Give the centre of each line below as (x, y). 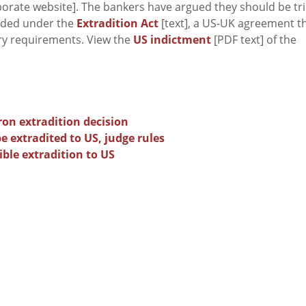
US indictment (172, 39)
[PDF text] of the (254, 39)
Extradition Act (117, 23)
